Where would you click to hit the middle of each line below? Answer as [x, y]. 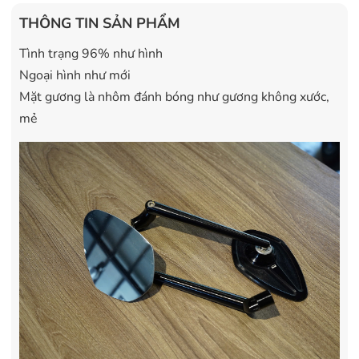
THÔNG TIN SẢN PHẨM [100, 24]
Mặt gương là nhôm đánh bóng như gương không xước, [174, 97]
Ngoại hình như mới [75, 76]
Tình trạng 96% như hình [93, 54]
